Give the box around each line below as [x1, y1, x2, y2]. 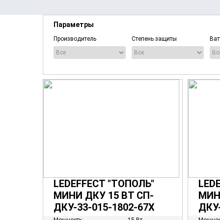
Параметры [54, 21, 94, 28]
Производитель [54, 35, 96, 42]
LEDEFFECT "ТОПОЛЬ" [54, 178, 154, 190]
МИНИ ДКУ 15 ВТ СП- [54, 190, 154, 201]
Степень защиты [132, 35, 177, 42]
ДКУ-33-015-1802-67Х [54, 201, 155, 213]
